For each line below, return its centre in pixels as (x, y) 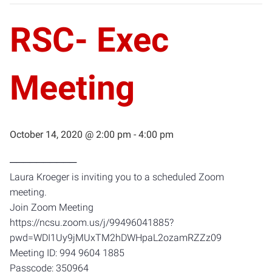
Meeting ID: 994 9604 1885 (67, 253)
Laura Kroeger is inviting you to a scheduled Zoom (117, 177)
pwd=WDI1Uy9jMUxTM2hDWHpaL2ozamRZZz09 (116, 238)
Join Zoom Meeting (52, 207)
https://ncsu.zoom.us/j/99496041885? (92, 223)
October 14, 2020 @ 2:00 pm (70, 134)
